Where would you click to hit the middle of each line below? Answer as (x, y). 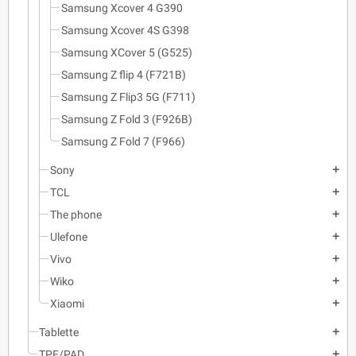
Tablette (59, 332)
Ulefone (69, 236)
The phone (76, 214)
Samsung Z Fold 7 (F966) (123, 141)
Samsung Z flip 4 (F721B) (124, 74)
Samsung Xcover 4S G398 (125, 30)
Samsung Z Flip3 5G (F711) (128, 97)
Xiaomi (67, 303)
